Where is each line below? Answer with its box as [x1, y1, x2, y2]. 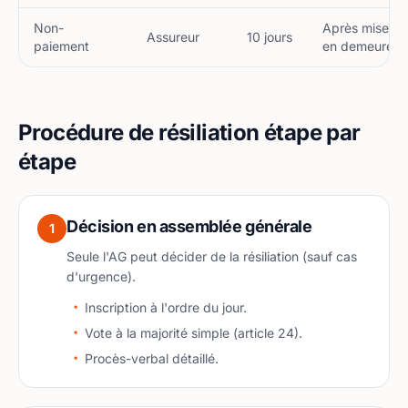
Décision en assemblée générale [66, 217, 312, 236]
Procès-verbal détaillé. [85, 351, 219, 366]
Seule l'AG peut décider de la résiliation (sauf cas [66, 249, 357, 264]
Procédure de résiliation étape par [18, 119, 361, 146]
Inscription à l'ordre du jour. [85, 300, 247, 315]
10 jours [247, 29, 292, 45]
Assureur [147, 29, 199, 45]
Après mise [322, 20, 389, 36]
